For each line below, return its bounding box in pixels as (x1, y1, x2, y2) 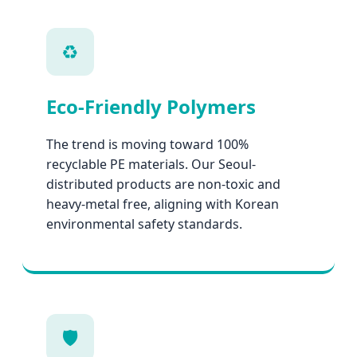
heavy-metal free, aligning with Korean (46, 195, 279, 214)
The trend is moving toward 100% (46, 135, 249, 154)
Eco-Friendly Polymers (46, 93, 256, 120)
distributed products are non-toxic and (46, 175, 280, 194)
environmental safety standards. (46, 215, 242, 233)
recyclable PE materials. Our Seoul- (46, 155, 256, 174)
